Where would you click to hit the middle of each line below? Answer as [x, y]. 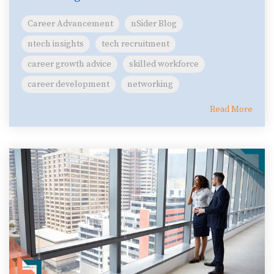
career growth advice [69, 65]
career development [68, 85]
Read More [231, 110]
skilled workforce [164, 65]
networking [150, 85]
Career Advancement [70, 24]
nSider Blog [154, 24]
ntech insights [56, 44]
